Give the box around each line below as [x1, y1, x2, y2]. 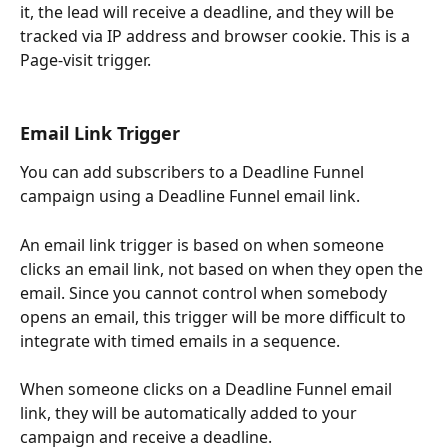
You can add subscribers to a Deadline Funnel [20, 161, 368, 184]
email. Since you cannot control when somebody [20, 281, 391, 304]
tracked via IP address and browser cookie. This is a [20, 25, 414, 48]
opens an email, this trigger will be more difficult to [20, 305, 410, 328]
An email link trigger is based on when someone [20, 233, 388, 256]
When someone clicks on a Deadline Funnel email [20, 378, 396, 401]
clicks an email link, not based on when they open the [20, 257, 427, 280]
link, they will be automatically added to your [20, 402, 361, 425]
